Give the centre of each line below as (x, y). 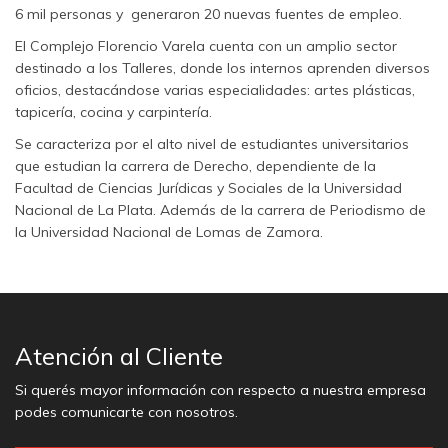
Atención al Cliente (119, 355)
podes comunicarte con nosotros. (126, 411)
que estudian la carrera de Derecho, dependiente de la (195, 165)
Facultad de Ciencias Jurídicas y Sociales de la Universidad (208, 187)
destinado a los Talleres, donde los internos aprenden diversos (222, 67)
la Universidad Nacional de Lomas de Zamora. (169, 231)
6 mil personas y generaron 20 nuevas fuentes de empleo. (208, 13)
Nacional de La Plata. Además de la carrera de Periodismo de (220, 209)
